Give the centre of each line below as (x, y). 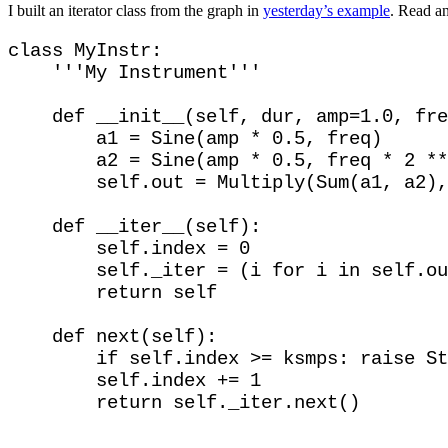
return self (112, 292)
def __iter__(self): (134, 226)
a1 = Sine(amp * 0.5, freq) (195, 138)
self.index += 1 (134, 380)
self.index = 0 (129, 248)
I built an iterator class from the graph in (135, 11)
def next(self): (118, 336)
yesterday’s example (326, 11)
